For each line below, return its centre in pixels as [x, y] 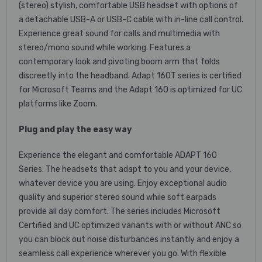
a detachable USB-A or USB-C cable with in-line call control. [131, 19]
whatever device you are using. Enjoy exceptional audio [123, 183]
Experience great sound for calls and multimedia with [119, 33]
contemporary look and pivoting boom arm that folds [119, 61]
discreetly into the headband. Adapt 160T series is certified [130, 75]
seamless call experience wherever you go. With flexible [123, 253]
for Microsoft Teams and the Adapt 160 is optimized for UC [130, 89]
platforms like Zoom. [58, 104]
